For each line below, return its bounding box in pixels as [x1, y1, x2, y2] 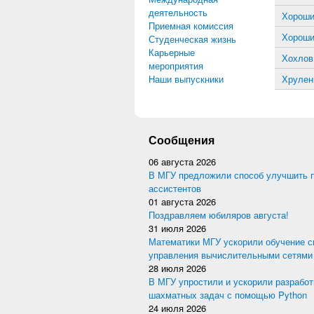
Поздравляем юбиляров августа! [149, 208, 289, 221]
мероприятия [149, 59, 203, 72]
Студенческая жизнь [149, 32, 236, 46]
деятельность [149, 6, 207, 19]
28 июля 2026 [149, 261, 206, 275]
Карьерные [149, 46, 195, 59]
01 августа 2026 [149, 195, 216, 208]
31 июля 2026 [149, 221, 206, 235]
